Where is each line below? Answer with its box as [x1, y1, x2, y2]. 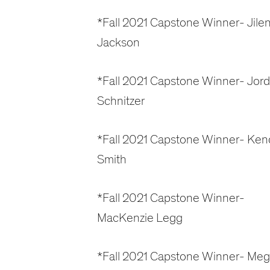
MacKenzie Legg [96, 210, 183, 226]
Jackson [96, 35, 140, 51]
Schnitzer [96, 93, 145, 109]
